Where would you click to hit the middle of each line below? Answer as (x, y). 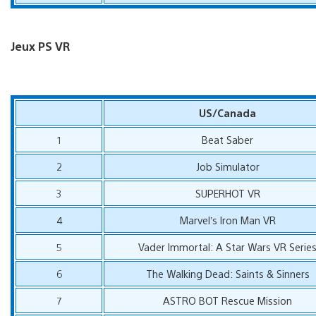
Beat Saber (228, 139)
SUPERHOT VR (227, 193)
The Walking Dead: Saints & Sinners (227, 273)
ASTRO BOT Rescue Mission (228, 300)
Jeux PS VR (40, 46)
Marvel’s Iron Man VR (227, 219)
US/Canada (228, 112)
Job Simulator (227, 166)
